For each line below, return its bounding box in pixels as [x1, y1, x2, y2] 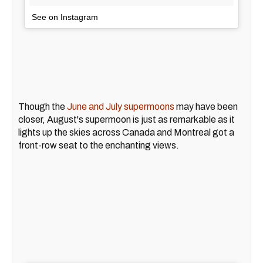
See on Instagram [32, 12, 98, 22]
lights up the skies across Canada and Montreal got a [18, 127, 234, 138]
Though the [18, 102, 67, 112]
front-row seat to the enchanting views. [18, 140, 179, 151]
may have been [174, 102, 238, 112]
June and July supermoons [67, 102, 174, 112]
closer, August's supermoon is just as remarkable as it [18, 114, 235, 125]
